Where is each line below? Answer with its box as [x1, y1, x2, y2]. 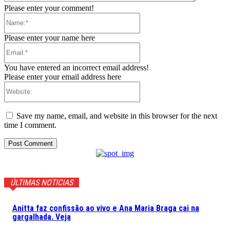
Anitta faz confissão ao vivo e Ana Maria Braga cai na [12, 203, 199, 213]
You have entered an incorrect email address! [4, 63, 149, 72]
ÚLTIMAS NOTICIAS [10, 177, 73, 187]
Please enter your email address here [4, 72, 121, 81]
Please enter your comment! [4, 3, 94, 12]
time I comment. [4, 120, 56, 129]
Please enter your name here [4, 33, 95, 42]
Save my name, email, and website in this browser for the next [16, 111, 217, 120]
